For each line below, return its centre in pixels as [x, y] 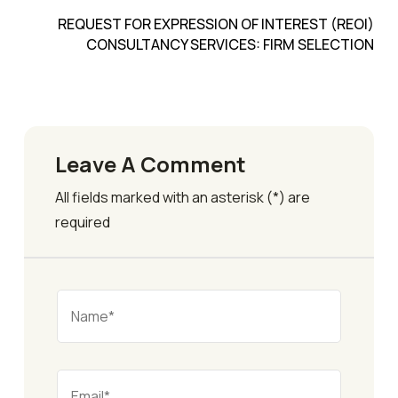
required [83, 222]
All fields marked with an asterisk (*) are [183, 197]
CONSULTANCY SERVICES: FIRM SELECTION [230, 44]
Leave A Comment [151, 163]
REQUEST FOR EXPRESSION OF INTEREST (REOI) [216, 24]
